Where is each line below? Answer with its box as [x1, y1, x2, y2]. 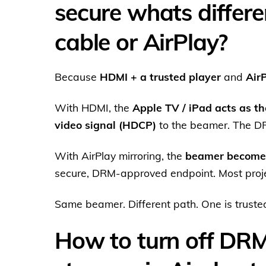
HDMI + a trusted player [100, 69, 221, 83]
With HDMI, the [55, 100, 132, 114]
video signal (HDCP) [55, 118, 156, 131]
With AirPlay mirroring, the [55, 148, 185, 162]
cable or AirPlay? [55, 27, 228, 56]
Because [55, 69, 100, 83]
